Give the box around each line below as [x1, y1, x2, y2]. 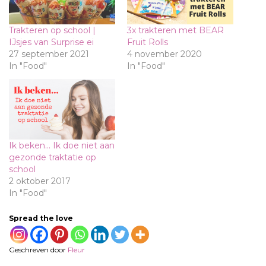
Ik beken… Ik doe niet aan [9, 140, 115, 151]
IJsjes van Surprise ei [9, 36, 94, 47]
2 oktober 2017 [9, 175, 71, 186]
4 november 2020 [127, 48, 202, 59]
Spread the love [9, 213, 73, 223]
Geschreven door [9, 245, 68, 254]
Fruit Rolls [127, 36, 168, 47]
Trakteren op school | [9, 24, 96, 36]
